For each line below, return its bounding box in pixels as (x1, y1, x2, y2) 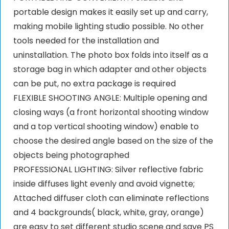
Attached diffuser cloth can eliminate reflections (13, 192, 209, 204)
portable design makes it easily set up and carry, (13, 6, 208, 18)
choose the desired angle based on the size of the (13, 135, 213, 147)
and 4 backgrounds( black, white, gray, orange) (13, 207, 204, 219)
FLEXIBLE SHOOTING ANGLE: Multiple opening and (13, 92, 207, 104)
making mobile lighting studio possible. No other (13, 20, 204, 33)
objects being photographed (13, 149, 129, 162)
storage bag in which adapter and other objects (13, 63, 207, 76)
